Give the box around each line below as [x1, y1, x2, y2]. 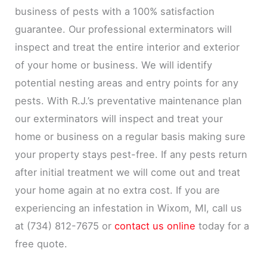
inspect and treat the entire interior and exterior [15, 41, 240, 54]
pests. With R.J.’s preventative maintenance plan [15, 95, 243, 107]
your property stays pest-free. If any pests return [15, 148, 248, 161]
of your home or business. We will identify [15, 59, 213, 72]
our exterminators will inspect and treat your [15, 113, 223, 125]
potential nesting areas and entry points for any [15, 77, 239, 89]
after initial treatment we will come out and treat [15, 166, 241, 179]
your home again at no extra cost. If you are [15, 184, 221, 197]
